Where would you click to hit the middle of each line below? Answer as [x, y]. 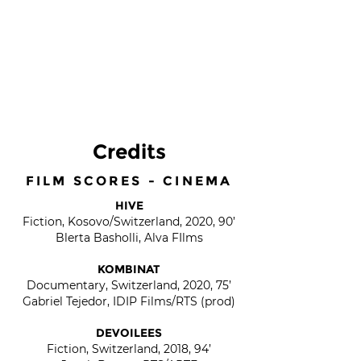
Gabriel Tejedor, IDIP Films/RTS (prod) [129, 301]
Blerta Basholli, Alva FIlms [129, 238]
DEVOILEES [129, 333]
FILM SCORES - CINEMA [129, 181]
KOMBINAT [129, 269]
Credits [129, 151]
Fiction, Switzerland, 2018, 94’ [129, 349]
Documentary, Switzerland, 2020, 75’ [129, 285]
